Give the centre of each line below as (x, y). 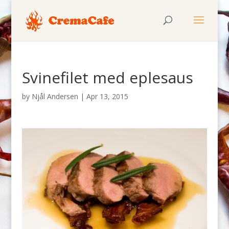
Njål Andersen (55, 96)
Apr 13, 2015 (107, 96)
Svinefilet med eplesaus (107, 77)
